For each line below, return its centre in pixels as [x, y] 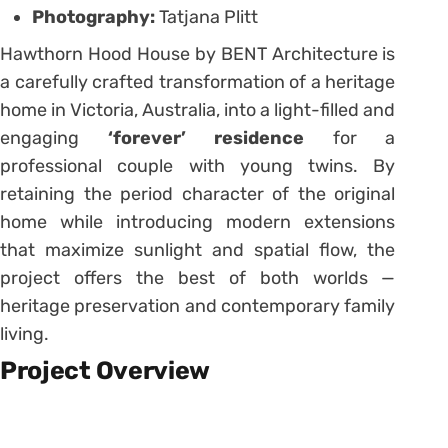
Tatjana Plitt [208, 17]
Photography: [95, 17]
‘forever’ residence [206, 138]
